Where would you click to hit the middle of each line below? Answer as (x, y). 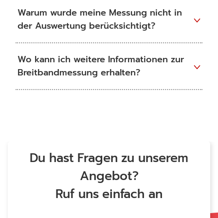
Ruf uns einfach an (109, 194)
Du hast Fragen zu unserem (109, 158)
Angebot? (109, 176)
